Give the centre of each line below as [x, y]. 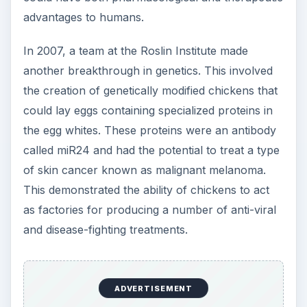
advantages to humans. [83, 17]
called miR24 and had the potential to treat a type [151, 150]
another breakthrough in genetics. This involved [148, 71]
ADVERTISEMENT [153, 288]
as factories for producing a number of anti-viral [149, 210]
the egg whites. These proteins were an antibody [149, 131]
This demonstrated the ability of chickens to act [146, 190]
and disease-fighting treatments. [105, 230]
